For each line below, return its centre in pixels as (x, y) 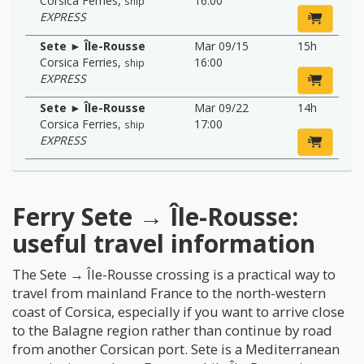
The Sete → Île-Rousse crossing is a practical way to (174, 274)
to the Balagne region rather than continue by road (172, 330)
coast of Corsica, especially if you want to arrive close (178, 311)
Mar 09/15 (221, 45)
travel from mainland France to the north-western (169, 292)
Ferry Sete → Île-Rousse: (155, 216)
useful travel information (164, 243)
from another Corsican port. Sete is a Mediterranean (176, 349)
